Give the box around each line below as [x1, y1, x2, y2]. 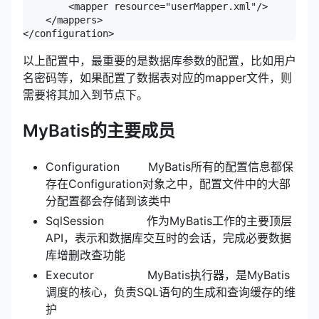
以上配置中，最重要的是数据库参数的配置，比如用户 [23, 53, 296, 68]
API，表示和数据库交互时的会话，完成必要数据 [46, 230, 291, 245]
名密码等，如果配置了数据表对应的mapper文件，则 [23, 70, 292, 85]
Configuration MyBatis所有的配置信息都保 [46, 159, 293, 174]
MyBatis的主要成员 [23, 120, 175, 141]
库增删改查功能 [46, 247, 125, 262]
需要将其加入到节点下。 [23, 87, 152, 102]
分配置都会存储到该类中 [46, 193, 171, 208]
